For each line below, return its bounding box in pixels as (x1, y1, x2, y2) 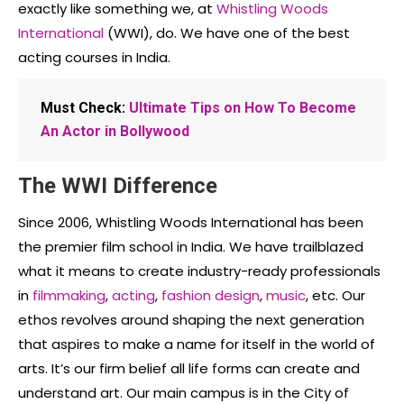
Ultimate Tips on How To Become (129, 98, 356, 116)
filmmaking (32, 285, 106, 305)
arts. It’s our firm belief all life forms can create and (18, 358, 360, 378)
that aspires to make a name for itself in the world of (18, 334, 375, 353)
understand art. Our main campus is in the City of (18, 382, 349, 402)
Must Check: (41, 98, 129, 116)
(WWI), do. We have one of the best (104, 23, 350, 42)
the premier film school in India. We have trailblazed (18, 236, 363, 256)
